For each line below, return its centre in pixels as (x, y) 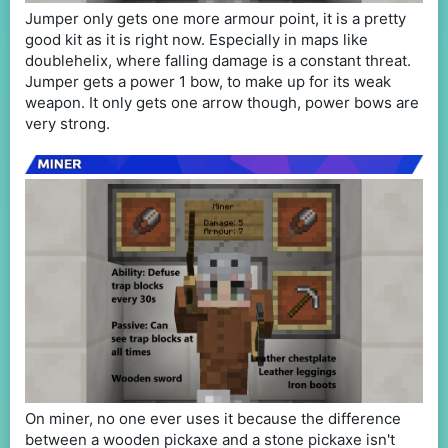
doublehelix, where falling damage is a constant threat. (218, 60)
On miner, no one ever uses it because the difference (213, 419)
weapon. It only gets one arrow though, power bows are (222, 102)
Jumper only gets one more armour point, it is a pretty (215, 18)
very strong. (67, 123)
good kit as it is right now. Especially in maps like (196, 39)
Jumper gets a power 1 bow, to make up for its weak (208, 81)
